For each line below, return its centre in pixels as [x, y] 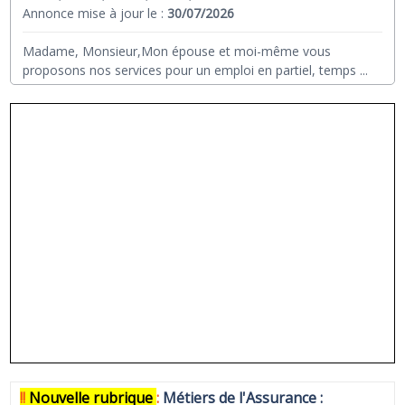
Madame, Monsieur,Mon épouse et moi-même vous [177, 51]
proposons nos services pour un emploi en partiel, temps [190, 70]
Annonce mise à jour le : [95, 13]
